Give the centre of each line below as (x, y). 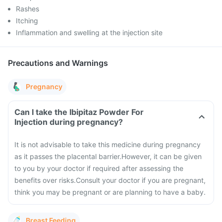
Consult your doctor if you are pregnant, (141, 180)
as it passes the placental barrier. (68, 156)
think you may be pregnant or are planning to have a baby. (110, 192)
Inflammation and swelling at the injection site (89, 32)
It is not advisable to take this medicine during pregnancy (108, 144)
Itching (27, 21)
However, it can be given (162, 156)
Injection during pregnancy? (69, 122)
